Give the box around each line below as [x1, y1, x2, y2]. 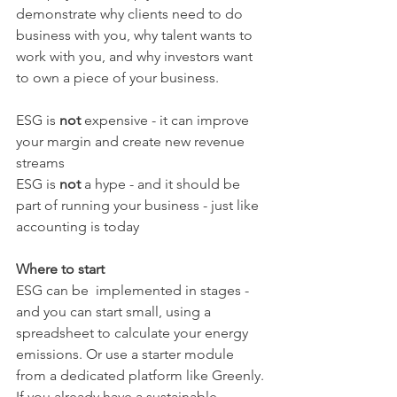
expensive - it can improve [84, 112, 253, 128]
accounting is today [16, 218, 139, 235]
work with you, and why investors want [16, 48, 256, 65]
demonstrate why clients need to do [16, 5, 246, 22]
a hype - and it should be [84, 175, 244, 192]
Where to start [16, 261, 105, 277]
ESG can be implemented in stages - [16, 282, 253, 299]
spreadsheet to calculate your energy [16, 324, 252, 341]
